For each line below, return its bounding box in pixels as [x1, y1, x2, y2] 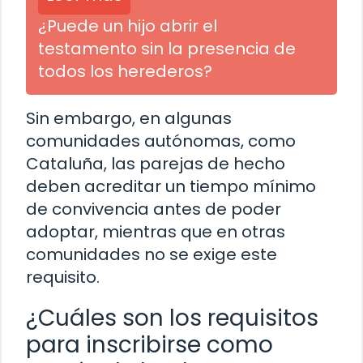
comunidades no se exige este [26, 242, 277, 266]
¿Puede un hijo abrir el [38, 14, 217, 37]
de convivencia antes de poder [26, 197, 281, 220]
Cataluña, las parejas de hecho [26, 152, 285, 175]
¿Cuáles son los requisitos [26, 301, 318, 334]
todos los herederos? [38, 59, 212, 83]
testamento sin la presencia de [38, 36, 296, 60]
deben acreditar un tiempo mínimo [26, 174, 316, 198]
